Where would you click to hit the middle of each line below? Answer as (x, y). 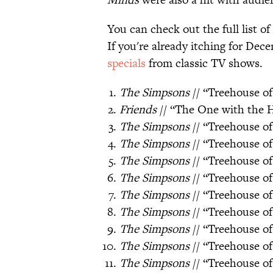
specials (126, 63)
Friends (138, 110)
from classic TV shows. (204, 63)
